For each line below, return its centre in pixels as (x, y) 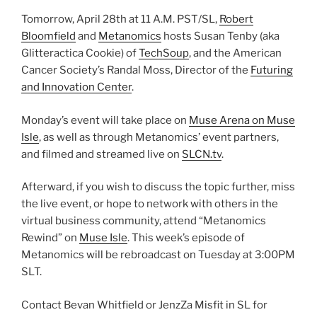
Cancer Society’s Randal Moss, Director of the (136, 70)
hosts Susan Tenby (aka (220, 36)
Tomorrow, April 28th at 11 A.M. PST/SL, (120, 19)
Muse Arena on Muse (242, 120)
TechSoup (164, 53)
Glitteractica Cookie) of (80, 53)
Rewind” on (50, 238)
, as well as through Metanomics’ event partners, (159, 137)
